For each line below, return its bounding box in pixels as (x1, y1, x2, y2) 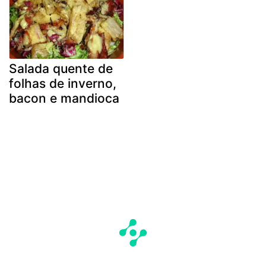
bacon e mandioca (9, 91, 119, 106)
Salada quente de (9, 61, 113, 77)
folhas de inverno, (9, 76, 116, 91)
